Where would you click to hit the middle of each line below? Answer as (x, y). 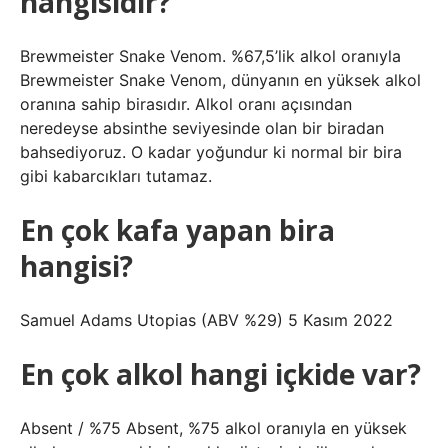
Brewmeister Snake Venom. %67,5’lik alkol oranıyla (210, 56)
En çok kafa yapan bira (177, 230)
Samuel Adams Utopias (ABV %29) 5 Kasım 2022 (206, 320)
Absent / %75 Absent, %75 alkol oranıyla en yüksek (213, 428)
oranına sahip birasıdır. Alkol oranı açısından (186, 104)
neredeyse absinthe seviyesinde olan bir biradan (202, 128)
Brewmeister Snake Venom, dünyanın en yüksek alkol (220, 80)
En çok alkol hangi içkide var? (220, 374)
